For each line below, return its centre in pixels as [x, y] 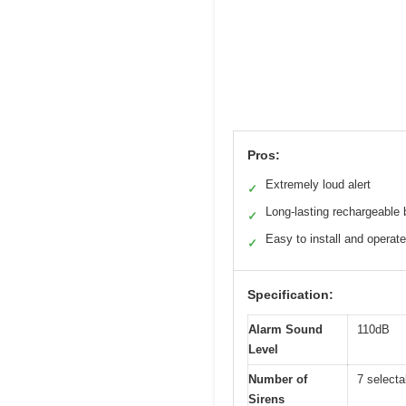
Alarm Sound [285, 330]
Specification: [290, 295]
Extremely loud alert [318, 185]
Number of [278, 380]
